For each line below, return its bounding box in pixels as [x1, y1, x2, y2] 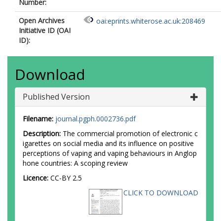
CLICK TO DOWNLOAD [123, 188, 198, 197]
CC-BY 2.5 [50, 173, 82, 183]
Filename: [23, 114, 53, 123]
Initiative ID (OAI [19, 26, 71, 35]
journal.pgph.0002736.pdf [55, 114, 136, 123]
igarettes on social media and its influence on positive [23, 139, 194, 148]
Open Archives [19, 16, 65, 25]
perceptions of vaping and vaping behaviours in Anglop [23, 148, 197, 158]
